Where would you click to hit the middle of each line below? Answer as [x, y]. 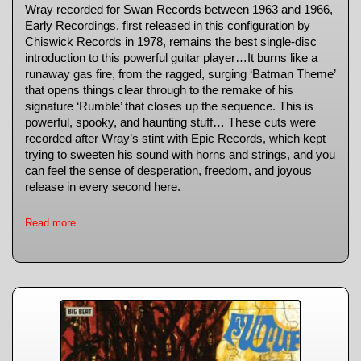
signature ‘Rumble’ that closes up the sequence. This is [169, 106]
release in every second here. [103, 187]
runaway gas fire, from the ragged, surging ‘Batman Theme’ [180, 74]
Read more [50, 223]
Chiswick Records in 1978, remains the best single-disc [171, 42]
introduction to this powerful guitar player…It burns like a [171, 58]
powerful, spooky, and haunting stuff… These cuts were [170, 122]
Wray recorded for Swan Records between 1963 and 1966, [179, 10]
